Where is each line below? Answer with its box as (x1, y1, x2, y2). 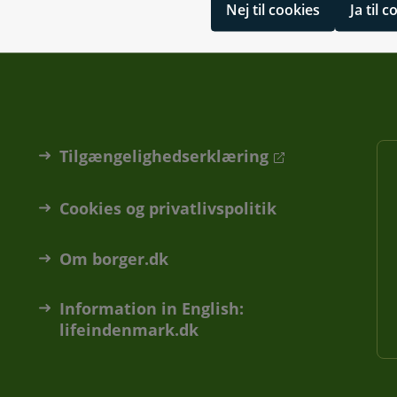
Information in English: (59, 298, 245, 320)
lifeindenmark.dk (59, 319, 199, 341)
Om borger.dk (59, 247, 169, 269)
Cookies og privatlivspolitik (59, 197, 277, 219)
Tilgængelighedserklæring (59, 145, 269, 167)
